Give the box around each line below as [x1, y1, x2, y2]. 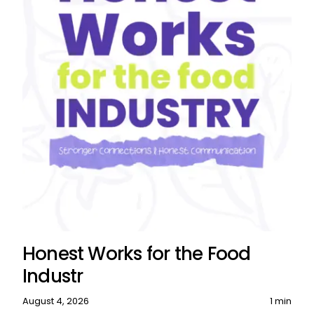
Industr [22, 263, 83, 289]
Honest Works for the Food [22, 240, 251, 266]
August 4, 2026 [22, 294, 89, 308]
